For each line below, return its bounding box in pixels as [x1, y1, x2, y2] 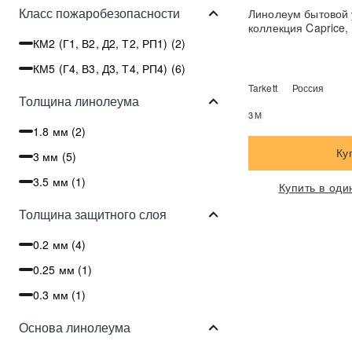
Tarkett [248, 81, 277, 95]
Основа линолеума [19, 317, 130, 336]
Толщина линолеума [19, 91, 139, 110]
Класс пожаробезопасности [19, 3, 180, 22]
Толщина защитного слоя [19, 204, 167, 223]
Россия [291, 81, 324, 95]
